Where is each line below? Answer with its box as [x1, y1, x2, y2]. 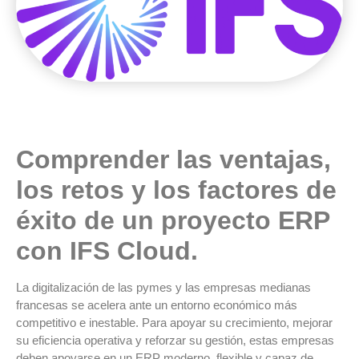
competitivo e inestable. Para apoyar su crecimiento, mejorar [16, 315, 333, 329]
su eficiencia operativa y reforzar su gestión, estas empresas [16, 333, 334, 347]
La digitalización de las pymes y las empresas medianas [16, 280, 311, 294]
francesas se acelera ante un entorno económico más [16, 297, 297, 312]
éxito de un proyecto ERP [16, 205, 329, 235]
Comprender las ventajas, [16, 144, 331, 174]
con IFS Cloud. [16, 236, 198, 265]
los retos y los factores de [16, 175, 337, 204]
